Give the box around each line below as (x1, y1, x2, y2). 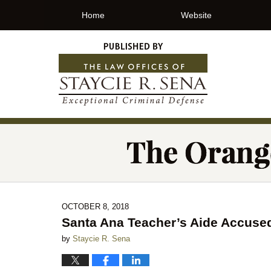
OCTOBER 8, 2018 (62, 202, 129, 211)
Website (181, 10, 212, 20)
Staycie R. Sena (73, 234, 130, 243)
